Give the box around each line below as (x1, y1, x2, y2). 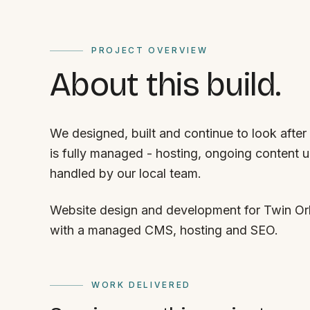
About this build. (50, 64, 281, 104)
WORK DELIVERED (91, 280, 191, 290)
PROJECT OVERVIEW (91, 45, 208, 55)
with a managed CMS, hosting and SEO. (50, 223, 278, 237)
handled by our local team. (50, 166, 201, 181)
